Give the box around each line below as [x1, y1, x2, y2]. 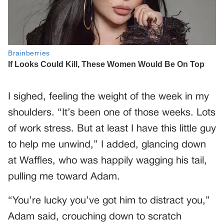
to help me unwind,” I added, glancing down [8, 140, 206, 150]
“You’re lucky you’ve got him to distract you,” [8, 196, 210, 206]
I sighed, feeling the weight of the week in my [8, 92, 209, 102]
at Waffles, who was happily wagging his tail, [8, 156, 207, 166]
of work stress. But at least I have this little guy [8, 124, 216, 134]
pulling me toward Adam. [8, 172, 120, 182]
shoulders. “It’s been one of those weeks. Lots [8, 108, 215, 118]
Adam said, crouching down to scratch [8, 212, 181, 222]
